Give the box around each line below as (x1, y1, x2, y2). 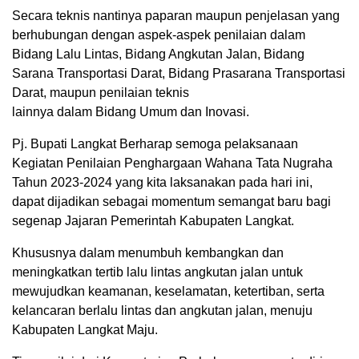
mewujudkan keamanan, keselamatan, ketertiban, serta (12, 284, 325, 298)
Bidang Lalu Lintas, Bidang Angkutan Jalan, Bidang (12, 46, 305, 61)
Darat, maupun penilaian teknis (12, 85, 189, 99)
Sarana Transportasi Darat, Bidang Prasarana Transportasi (12, 66, 345, 80)
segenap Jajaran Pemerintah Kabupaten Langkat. (12, 213, 294, 228)
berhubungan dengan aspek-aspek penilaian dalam (12, 27, 305, 42)
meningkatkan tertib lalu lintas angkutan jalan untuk (12, 264, 303, 279)
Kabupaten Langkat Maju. (12, 322, 158, 337)
